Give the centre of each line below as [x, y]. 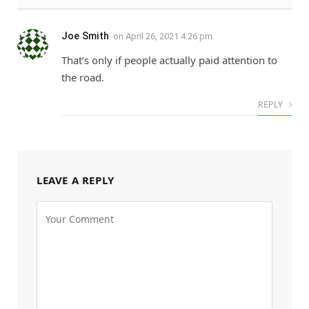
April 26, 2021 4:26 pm [169, 37]
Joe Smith [85, 36]
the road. [83, 78]
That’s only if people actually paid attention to [169, 60]
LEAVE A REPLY [76, 180]
